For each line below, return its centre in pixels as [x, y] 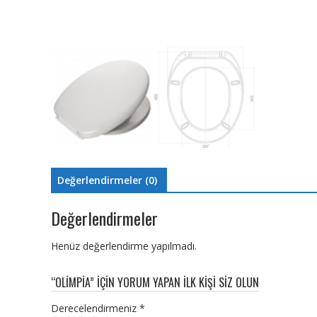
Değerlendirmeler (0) [107, 180]
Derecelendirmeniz [95, 309]
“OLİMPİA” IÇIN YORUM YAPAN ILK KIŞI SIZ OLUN [155, 283]
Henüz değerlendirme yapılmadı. [124, 246]
